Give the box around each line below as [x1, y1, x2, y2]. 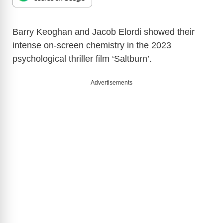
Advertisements [91, 79, 132, 86]
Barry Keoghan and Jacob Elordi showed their [12, 26, 195, 37]
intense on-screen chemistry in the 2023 [12, 40, 171, 50]
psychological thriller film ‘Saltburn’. [12, 53, 152, 64]
